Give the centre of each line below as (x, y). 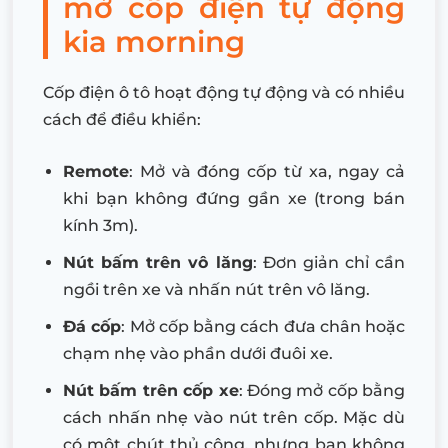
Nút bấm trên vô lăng (158, 262)
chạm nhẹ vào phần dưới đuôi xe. (198, 353)
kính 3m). (100, 225)
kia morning (154, 41)
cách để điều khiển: (122, 119)
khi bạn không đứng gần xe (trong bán (234, 198)
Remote (96, 171)
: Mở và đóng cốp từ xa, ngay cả (267, 171)
